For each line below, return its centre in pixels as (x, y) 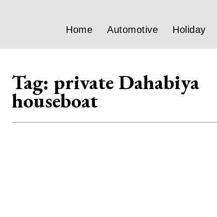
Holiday (189, 30)
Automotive (132, 30)
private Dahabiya (126, 82)
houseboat (55, 101)
